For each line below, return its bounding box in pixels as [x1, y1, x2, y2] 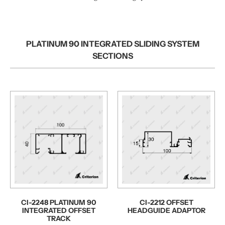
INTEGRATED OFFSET [22, 205, 95, 215]
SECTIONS [92, 50, 133, 61]
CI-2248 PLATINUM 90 [21, 197, 96, 207]
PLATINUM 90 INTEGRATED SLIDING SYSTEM [26, 38, 199, 49]
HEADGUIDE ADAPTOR [127, 205, 205, 215]
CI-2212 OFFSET [139, 197, 193, 207]
